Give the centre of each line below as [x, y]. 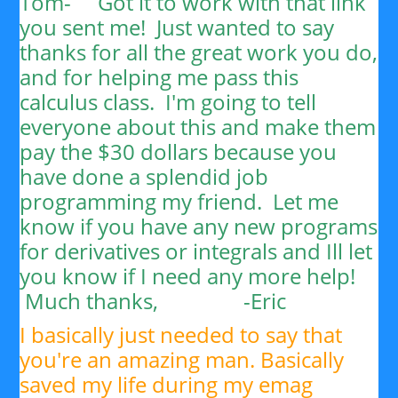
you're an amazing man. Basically [182, 359]
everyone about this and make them [198, 127]
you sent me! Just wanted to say [177, 27]
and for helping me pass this [159, 77]
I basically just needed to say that [181, 334]
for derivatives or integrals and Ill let [196, 251]
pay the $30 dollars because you [179, 151]
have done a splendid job [144, 176]
